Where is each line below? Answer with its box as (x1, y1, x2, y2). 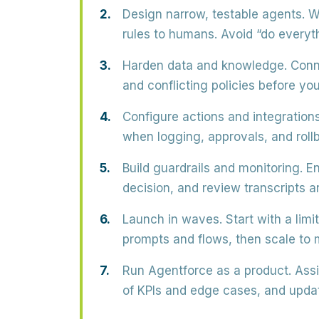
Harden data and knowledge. (122, 58, 287, 73)
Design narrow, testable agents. (122, 7, 305, 21)
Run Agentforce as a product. (122, 263, 291, 278)
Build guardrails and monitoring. (122, 161, 303, 175)
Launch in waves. (122, 212, 222, 226)
